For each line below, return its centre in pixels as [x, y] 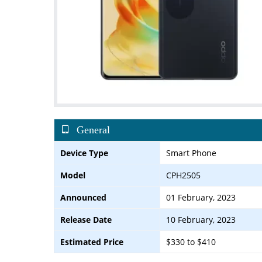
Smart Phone [191, 153]
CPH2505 [183, 175]
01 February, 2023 [201, 197]
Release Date [86, 219]
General [93, 130]
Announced [83, 197]
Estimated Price [92, 242]
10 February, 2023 [201, 219]
